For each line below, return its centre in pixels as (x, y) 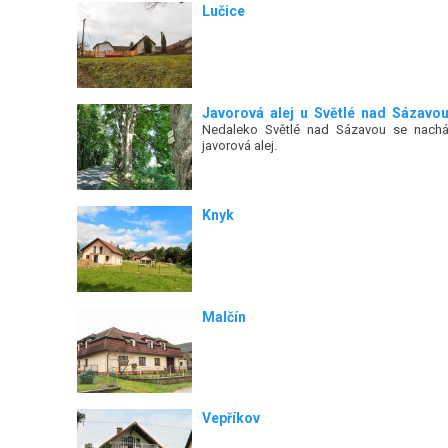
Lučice (223, 10)
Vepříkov (230, 418)
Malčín (223, 316)
